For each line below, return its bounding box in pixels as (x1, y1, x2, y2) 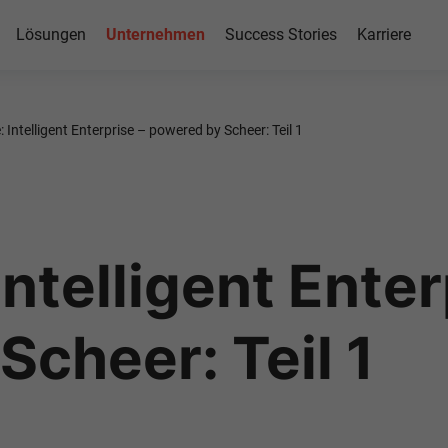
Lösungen (15, 25, 86, 44)
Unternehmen (105, 25, 205, 44)
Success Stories (224, 25, 337, 44)
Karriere (356, 25, 411, 44)
